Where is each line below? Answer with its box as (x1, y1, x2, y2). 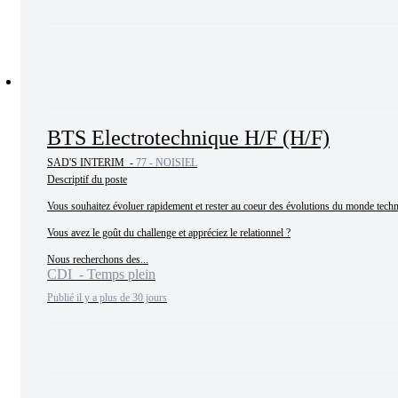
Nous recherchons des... (47, 253, 148, 267)
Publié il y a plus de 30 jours (47, 291, 167, 305)
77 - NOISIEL (136, 156, 197, 170)
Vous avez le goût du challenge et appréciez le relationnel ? (47, 227, 291, 240)
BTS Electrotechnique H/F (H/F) (47, 126, 330, 150)
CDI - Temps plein (47, 267, 155, 283)
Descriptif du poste (47, 173, 127, 187)
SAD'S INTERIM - (47, 156, 136, 170)
